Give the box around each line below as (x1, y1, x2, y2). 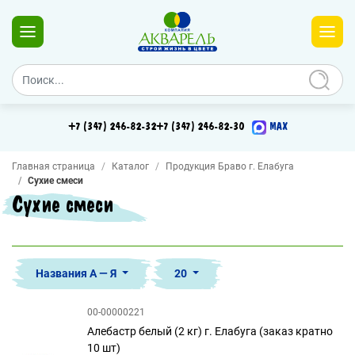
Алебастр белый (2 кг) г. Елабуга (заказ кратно (87, 325, 333, 338)
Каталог (112, 161, 149, 172)
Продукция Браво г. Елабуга (166, 161, 294, 172)
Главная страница (12, 161, 95, 172)
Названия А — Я (36, 267, 119, 280)
